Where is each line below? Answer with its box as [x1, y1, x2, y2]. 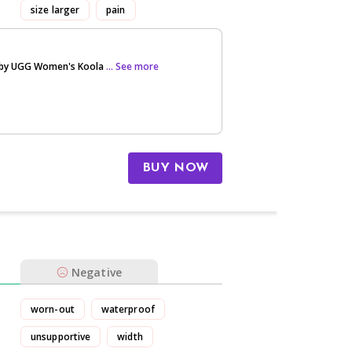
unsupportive [31, 329, 91, 343]
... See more [106, 60, 159, 74]
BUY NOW [141, 162, 208, 174]
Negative [71, 264, 122, 280]
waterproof [101, 302, 155, 316]
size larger [31, 2, 80, 16]
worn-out [31, 302, 75, 316]
